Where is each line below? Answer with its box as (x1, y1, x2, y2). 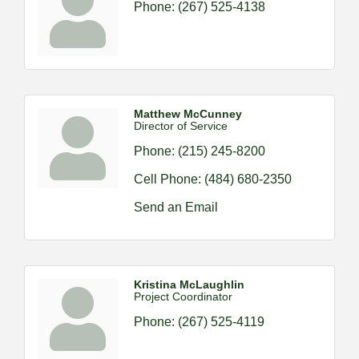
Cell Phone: (134, 172, 201, 186)
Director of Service (134, 119, 228, 132)
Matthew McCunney (134, 107, 242, 120)
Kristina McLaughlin (134, 278, 244, 291)
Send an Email (134, 200, 218, 214)
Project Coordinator (134, 290, 232, 303)
